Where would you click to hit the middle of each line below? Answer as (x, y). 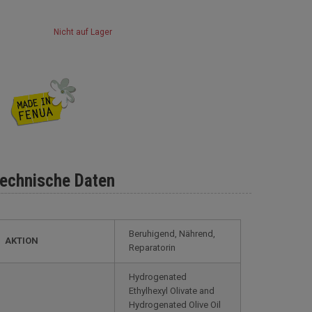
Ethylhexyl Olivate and (172, 291)
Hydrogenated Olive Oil (175, 305)
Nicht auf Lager (83, 32)
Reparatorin (152, 248)
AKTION (22, 241)
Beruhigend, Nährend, (172, 234)
